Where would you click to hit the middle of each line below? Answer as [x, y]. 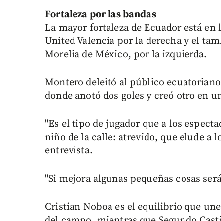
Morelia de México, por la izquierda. [126, 55]
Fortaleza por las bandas [101, 15]
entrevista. [69, 151]
